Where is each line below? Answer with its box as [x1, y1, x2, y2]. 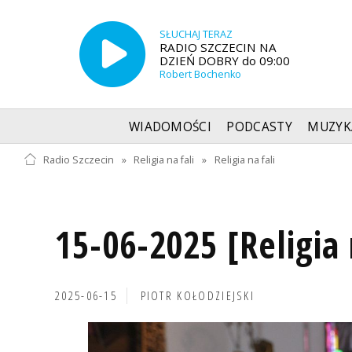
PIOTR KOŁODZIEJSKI [140, 287, 255, 304]
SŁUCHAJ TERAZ [159, 27, 233, 41]
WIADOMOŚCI [128, 118, 212, 135]
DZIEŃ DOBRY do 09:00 [159, 52, 290, 68]
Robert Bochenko [159, 67, 241, 81]
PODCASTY [226, 118, 292, 135]
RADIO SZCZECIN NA [159, 38, 277, 55]
